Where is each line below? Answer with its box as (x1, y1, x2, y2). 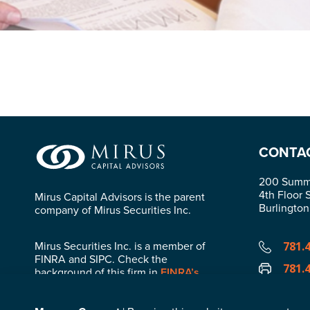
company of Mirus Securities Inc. (35, 201, 191, 217)
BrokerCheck (35, 277, 99, 293)
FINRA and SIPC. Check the (35, 250, 167, 266)
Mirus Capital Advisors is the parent (35, 188, 205, 204)
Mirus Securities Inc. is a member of (35, 237, 206, 253)
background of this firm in (35, 264, 161, 280)
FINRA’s (161, 264, 199, 280)
